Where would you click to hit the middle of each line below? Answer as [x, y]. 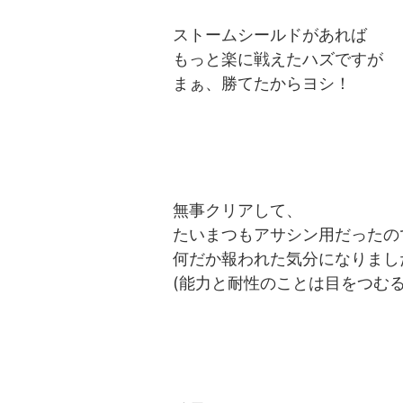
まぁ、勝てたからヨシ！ [262, 84]
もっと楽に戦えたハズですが [278, 59]
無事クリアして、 [237, 210]
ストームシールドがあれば [270, 35]
